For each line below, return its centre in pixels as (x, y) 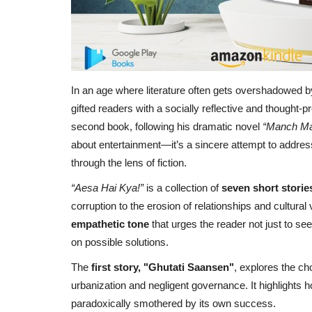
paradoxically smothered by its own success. (173, 303)
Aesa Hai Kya (106, 187)
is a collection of (182, 187)
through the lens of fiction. (129, 162)
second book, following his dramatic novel (167, 126)
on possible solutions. (120, 242)
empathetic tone (110, 224)
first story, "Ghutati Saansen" (163, 267)
